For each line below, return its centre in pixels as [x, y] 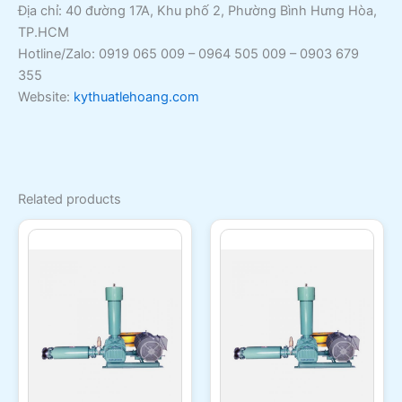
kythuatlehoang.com [136, 97]
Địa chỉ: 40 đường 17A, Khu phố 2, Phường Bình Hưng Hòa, [197, 11]
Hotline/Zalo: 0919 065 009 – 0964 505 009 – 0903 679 [188, 54]
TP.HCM [44, 33]
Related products [70, 199]
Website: [46, 97]
